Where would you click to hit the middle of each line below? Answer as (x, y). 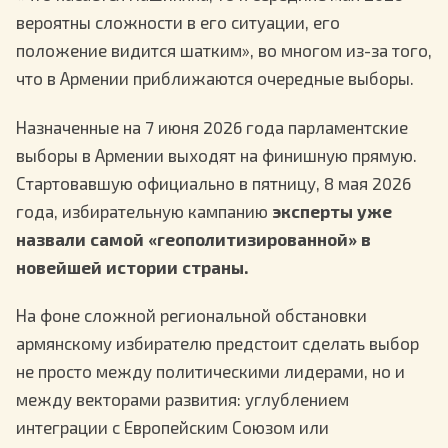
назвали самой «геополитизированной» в (193, 238)
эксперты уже (332, 210)
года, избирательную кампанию (144, 210)
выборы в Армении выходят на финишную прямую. (216, 154)
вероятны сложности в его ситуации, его (178, 22)
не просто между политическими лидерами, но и (210, 371)
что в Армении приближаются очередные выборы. (215, 78)
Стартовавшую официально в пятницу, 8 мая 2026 (213, 182)
